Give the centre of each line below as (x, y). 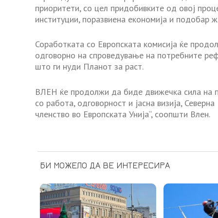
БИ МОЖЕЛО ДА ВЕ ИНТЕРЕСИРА (105, 165)
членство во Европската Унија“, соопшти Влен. (123, 114)
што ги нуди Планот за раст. (89, 67)
